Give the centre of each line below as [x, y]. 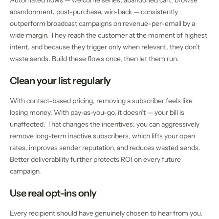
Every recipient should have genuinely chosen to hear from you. [106, 213]
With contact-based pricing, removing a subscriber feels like [101, 101]
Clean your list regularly [60, 81]
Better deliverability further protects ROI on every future [95, 160]
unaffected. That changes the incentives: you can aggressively [105, 124]
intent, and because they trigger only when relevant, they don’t [105, 47]
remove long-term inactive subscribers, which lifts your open [102, 136]
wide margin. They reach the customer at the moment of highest [109, 35]
